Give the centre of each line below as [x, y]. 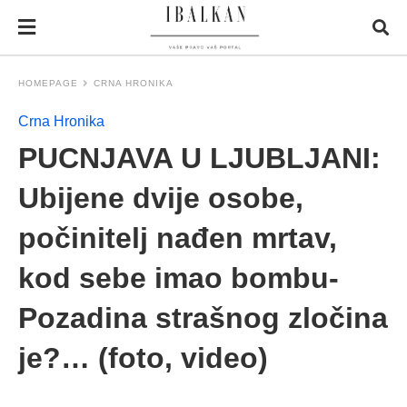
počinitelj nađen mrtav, [178, 238]
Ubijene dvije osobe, [161, 198]
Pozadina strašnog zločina [203, 318]
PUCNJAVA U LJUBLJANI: [199, 158]
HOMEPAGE [48, 83]
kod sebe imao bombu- [179, 278]
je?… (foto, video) [143, 358]
